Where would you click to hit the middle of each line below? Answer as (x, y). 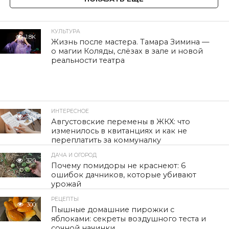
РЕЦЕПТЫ (65, 199)
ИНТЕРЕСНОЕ (70, 111)
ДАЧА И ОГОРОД (74, 155)
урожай (66, 184)
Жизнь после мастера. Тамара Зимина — (130, 42)
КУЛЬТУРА (66, 31)
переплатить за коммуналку (106, 140)
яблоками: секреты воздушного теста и (129, 219)
